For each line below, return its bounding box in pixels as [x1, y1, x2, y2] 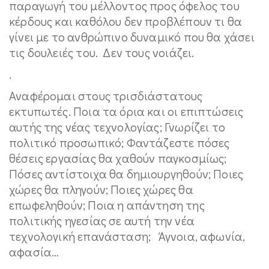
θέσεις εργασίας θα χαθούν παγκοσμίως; [9, 150, 227, 166]
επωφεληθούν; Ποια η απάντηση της [9, 197, 205, 213]
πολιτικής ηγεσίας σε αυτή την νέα [9, 213, 195, 228]
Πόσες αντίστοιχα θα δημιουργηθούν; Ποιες [9, 166, 244, 181]
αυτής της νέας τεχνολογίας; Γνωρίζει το [9, 119, 226, 134]
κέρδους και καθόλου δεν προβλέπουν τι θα [9, 13, 243, 29]
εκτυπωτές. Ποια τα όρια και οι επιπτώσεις [9, 103, 244, 119]
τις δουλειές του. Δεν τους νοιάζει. [9, 44, 195, 60]
